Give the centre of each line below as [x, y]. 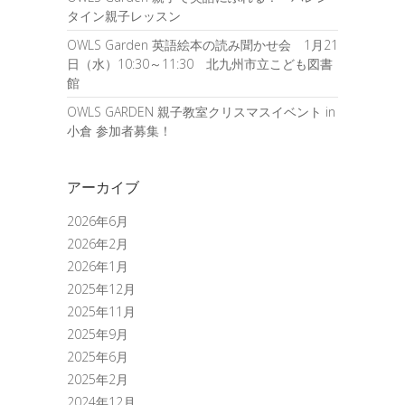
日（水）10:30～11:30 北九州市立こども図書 [200, 64]
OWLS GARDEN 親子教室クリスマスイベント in [201, 112]
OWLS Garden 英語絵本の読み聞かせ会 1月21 [202, 45]
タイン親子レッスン [124, 16]
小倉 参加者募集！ [119, 131]
